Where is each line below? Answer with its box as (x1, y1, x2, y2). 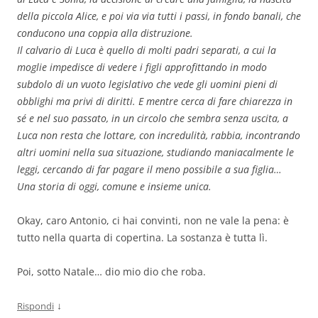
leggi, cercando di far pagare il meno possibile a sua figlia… (17, 163, 282, 177)
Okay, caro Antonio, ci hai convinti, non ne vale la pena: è (17, 214, 289, 228)
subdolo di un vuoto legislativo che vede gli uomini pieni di (17, 77, 278, 92)
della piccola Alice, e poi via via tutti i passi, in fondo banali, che (17, 9, 301, 23)
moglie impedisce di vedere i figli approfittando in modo (17, 60, 267, 75)
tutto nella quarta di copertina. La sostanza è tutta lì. (17, 231, 268, 245)
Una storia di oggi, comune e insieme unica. (17, 180, 212, 194)
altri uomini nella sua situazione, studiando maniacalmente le (17, 146, 294, 160)
